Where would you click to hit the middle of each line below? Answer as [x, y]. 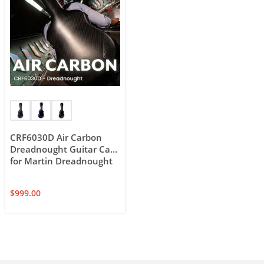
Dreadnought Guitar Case [65, 150]
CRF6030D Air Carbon [56, 138]
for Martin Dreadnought [62, 161]
